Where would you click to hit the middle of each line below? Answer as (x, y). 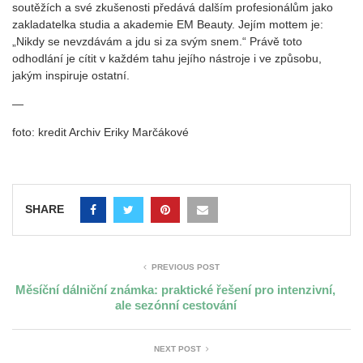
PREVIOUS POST (186, 267)
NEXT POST (177, 349)
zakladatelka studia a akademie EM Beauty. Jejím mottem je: (168, 25)
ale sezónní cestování (175, 305)
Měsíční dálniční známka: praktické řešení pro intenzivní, (175, 290)
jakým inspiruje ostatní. (71, 76)
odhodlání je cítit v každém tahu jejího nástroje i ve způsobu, (167, 59)
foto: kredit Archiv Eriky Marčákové (100, 132)
